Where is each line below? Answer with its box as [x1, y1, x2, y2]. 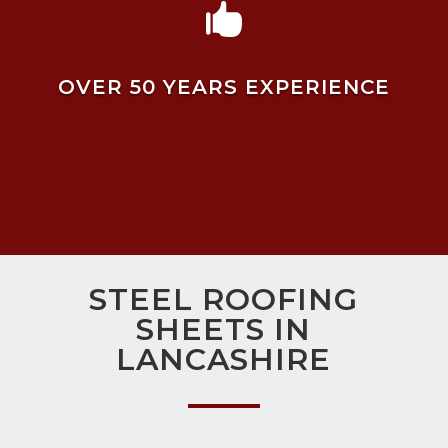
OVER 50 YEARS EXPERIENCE [57, 74, 390, 99]
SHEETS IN [136, 311, 312, 349]
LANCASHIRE [116, 341, 332, 379]
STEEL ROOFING [89, 281, 359, 319]
